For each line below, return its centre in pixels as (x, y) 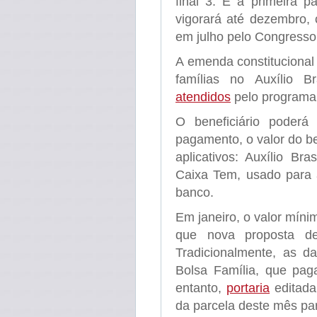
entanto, (201, 288)
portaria (248, 288)
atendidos (203, 97)
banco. (195, 192)
